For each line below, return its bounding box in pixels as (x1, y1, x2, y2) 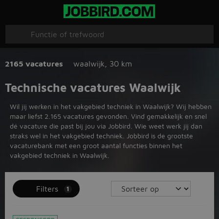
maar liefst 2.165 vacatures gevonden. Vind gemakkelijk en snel (10, 112, 207, 120)
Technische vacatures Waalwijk (5, 81, 181, 94)
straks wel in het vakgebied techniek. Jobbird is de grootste (10, 131, 193, 140)
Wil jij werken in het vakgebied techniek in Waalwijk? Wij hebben (10, 102, 212, 110)
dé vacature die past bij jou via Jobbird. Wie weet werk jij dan (10, 122, 202, 130)
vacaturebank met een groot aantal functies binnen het (10, 141, 182, 150)
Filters (36, 184, 58, 193)
